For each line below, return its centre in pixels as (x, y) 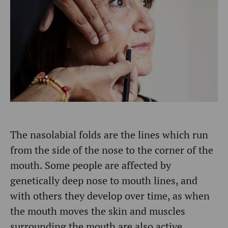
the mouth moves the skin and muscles (98, 211)
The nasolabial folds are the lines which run (109, 134)
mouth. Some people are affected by (91, 165)
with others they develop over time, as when (110, 195)
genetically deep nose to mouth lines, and (104, 180)
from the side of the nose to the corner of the (112, 150)
